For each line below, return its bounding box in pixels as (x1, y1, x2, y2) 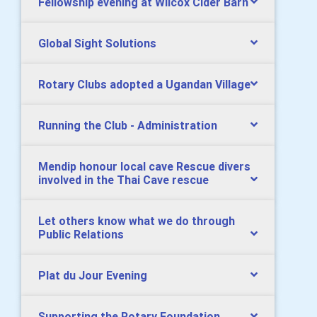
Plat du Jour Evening (38, 268, 147, 282)
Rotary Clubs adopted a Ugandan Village (38, 77, 250, 91)
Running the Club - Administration (38, 118, 217, 132)
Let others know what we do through (38, 214, 235, 228)
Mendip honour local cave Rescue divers (38, 159, 250, 173)
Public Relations (38, 227, 124, 241)
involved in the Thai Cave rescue (38, 173, 209, 187)
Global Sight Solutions (38, 36, 156, 50)
